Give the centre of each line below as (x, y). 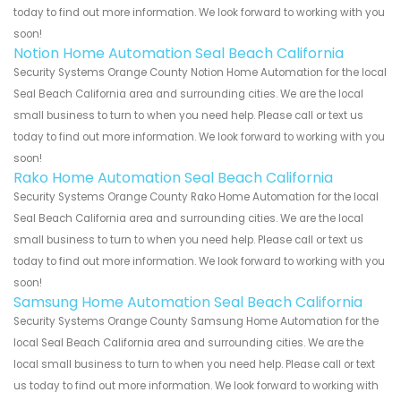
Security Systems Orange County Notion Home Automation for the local (200, 73)
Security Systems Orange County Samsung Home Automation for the (196, 322)
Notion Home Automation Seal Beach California (179, 54)
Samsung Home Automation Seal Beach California (188, 303)
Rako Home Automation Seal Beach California (173, 178)
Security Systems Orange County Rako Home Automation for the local (196, 197)
